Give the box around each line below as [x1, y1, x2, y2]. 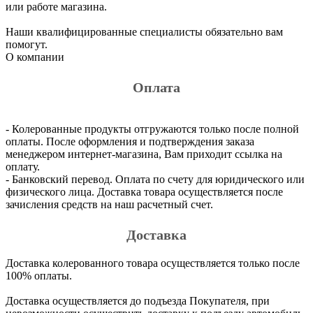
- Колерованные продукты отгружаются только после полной [6, 122, 299, 135]
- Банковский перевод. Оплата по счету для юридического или [6, 173, 305, 185]
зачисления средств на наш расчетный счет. [6, 198, 213, 210]
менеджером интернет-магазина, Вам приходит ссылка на [6, 147, 282, 160]
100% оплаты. [6, 270, 72, 282]
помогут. [6, 38, 48, 50]
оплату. [6, 160, 40, 173]
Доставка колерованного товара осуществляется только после [6, 257, 300, 270]
